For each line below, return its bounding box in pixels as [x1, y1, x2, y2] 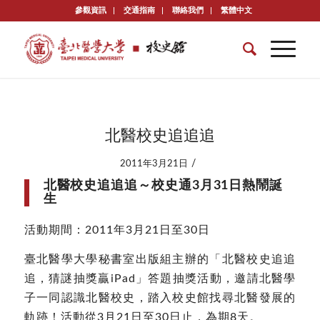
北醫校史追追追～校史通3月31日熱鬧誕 [43, 179, 282, 192]
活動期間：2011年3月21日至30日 [24, 224, 210, 236]
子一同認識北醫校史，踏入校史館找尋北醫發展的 [24, 291, 296, 304]
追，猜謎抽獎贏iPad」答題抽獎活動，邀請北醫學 [24, 272, 296, 284]
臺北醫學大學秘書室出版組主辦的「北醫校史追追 [24, 253, 296, 265]
